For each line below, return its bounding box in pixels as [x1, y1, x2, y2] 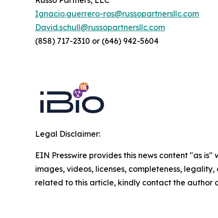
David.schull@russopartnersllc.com [35, 22, 165, 32]
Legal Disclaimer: [35, 129, 100, 139]
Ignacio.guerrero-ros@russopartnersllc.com [35, 9, 199, 18]
